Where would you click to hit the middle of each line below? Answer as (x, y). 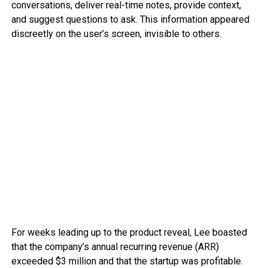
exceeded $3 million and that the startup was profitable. (129, 261)
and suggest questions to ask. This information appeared (130, 19)
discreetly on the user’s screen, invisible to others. (116, 34)
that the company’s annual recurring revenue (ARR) (115, 247)
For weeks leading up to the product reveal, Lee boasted (129, 232)
